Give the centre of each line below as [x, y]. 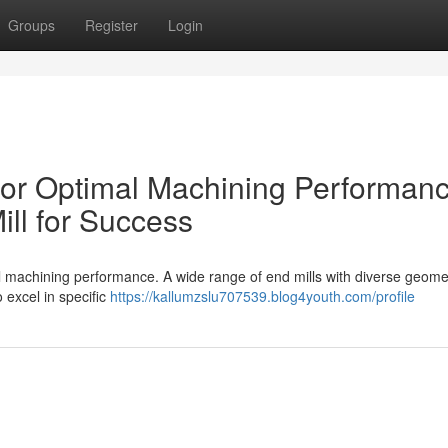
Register [111, 25]
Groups [31, 25]
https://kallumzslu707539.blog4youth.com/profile [262, 296]
